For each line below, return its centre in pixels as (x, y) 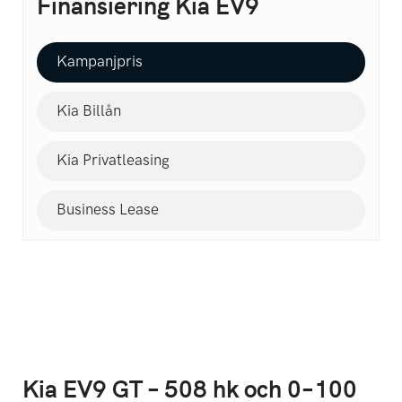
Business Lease (108, 210)
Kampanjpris (100, 62)
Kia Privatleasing (113, 161)
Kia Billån (89, 112)
